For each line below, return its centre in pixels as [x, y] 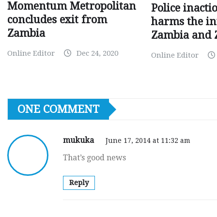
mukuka [79, 140]
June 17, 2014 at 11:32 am [148, 141]
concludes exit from [57, 20]
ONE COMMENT [58, 109]
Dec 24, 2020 [97, 54]
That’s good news [94, 158]
